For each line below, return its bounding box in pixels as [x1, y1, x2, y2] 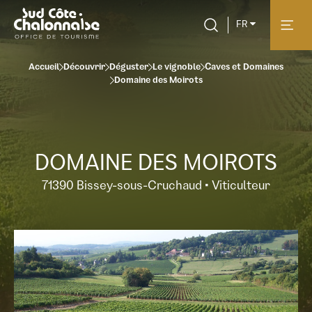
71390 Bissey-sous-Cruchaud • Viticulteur [42, 180, 270, 193]
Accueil [29, 63, 59, 72]
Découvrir [63, 63, 105, 72]
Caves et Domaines [205, 63, 283, 72]
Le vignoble [153, 63, 201, 72]
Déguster [109, 63, 148, 72]
